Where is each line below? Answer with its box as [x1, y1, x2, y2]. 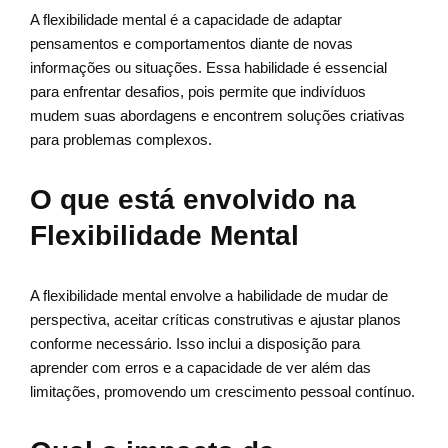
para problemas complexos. [30, 131, 212, 149]
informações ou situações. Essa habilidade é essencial [30, 59, 387, 77]
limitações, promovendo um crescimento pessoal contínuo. [30, 383, 415, 401]
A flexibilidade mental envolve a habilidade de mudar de [30, 287, 388, 305]
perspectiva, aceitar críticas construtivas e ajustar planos [30, 311, 401, 329]
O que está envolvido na [30, 184, 356, 216]
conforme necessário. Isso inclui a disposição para [30, 335, 360, 353]
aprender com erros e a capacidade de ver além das [30, 359, 371, 377]
